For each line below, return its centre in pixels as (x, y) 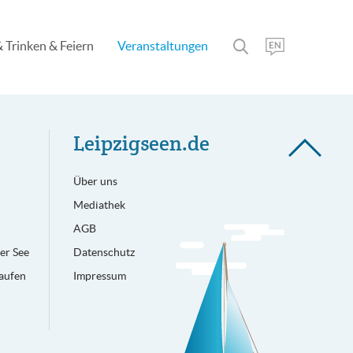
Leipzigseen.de (141, 143)
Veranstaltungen (163, 46)
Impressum (99, 276)
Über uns (95, 181)
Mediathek (99, 205)
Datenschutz (104, 252)
